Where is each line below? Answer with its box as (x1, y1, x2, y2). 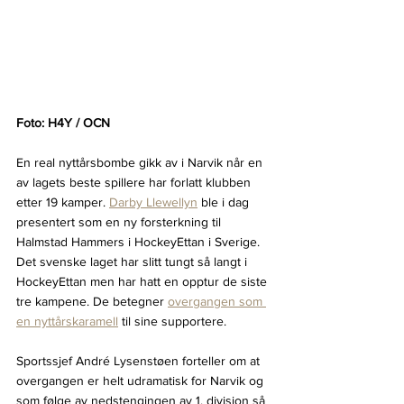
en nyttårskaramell (16, 314, 118, 329)
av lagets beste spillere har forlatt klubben (16, 175, 254, 190)
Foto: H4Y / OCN (16, 115, 110, 131)
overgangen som (168, 294, 266, 309)
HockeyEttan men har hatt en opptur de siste (16, 274, 271, 289)
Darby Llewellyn (109, 195, 197, 210)
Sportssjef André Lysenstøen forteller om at (16, 353, 263, 369)
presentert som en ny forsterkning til (16, 215, 225, 230)
